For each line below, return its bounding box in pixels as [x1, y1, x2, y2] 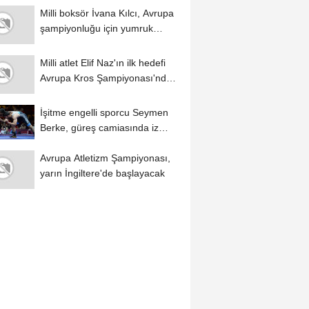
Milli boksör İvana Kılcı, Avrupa [39, 7, 174, 19]
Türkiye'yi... [39, 87, 90, 99]
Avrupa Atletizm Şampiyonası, [39, 152, 170, 163]
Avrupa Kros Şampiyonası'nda [39, 72, 172, 83]
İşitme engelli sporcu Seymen [39, 106, 168, 118]
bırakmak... [39, 137, 89, 148]
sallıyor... [39, 37, 79, 49]
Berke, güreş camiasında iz [39, 121, 159, 133]
